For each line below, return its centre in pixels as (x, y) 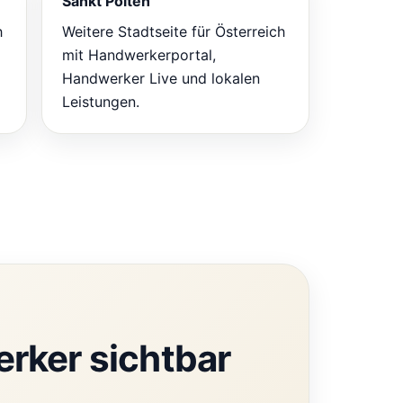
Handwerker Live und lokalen (161, 78)
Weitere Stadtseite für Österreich (174, 31)
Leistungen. (101, 101)
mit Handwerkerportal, (139, 54)
